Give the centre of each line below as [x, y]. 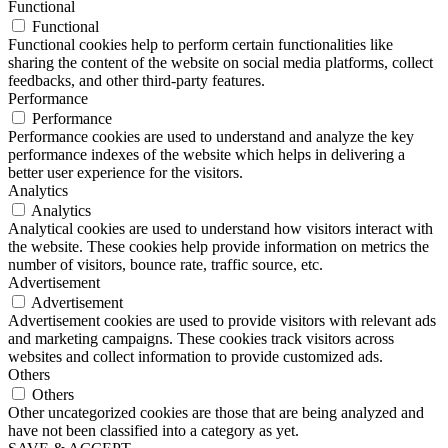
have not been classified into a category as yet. [153, 431]
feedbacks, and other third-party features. [136, 81]
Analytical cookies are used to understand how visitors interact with [220, 229]
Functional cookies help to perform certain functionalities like [200, 45]
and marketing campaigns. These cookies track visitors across [201, 339]
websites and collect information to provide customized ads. [195, 357]
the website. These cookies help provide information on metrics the [218, 247]
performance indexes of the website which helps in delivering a [206, 155]
